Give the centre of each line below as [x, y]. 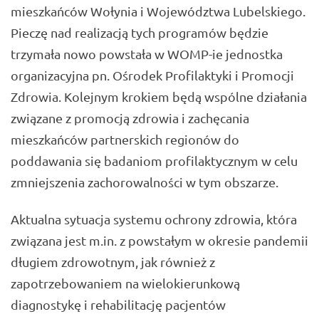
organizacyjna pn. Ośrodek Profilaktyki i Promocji [152, 75]
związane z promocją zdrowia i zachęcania [130, 117]
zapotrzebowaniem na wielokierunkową [125, 283]
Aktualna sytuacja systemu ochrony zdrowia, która [154, 219]
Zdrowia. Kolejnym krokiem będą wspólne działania [159, 96]
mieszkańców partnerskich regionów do [125, 139]
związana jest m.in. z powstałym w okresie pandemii [159, 241]
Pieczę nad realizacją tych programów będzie [140, 32]
